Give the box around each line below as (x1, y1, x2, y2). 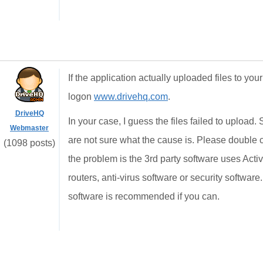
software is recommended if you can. (68, 191, 220, 201)
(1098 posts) (4, 138, 55, 148)
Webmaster (10, 124, 49, 132)
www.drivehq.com (94, 92, 168, 102)
